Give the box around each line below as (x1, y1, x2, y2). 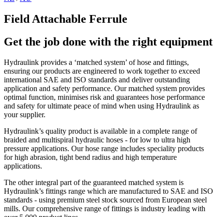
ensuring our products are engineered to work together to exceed (4, 66, 200, 75)
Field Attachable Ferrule (4, 12, 127, 25)
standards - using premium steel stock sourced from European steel (4, 195, 207, 204)
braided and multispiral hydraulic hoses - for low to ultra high (4, 135, 190, 144)
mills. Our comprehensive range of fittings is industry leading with (4, 204, 205, 213)
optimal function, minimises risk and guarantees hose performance (4, 93, 205, 101)
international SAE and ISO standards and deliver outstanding (4, 75, 190, 84)
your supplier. (4, 110, 47, 119)
